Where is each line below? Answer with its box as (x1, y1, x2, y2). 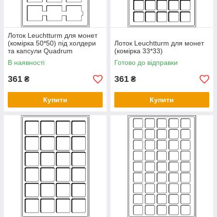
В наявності (8, 59, 45, 67)
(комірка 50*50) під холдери (8, 39, 96, 47)
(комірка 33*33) (114, 47, 163, 55)
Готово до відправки (114, 59, 178, 67)
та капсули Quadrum (8, 47, 73, 55)
